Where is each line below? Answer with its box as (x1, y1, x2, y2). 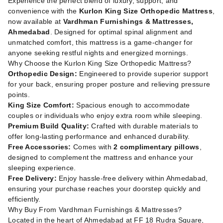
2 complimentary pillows (113, 143, 200, 151)
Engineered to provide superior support (77, 70, 208, 78)
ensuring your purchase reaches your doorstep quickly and (8, 185, 201, 193)
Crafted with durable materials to (89, 122, 199, 130)
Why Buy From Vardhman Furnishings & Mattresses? (8, 206, 182, 214)
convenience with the (8, 7, 79, 15)
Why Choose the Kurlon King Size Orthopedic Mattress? (8, 59, 192, 67)
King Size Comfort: (8, 101, 75, 109)
